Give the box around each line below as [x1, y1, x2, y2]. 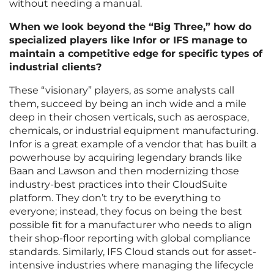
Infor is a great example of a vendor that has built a [9, 138, 256, 150]
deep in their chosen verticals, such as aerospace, [9, 111, 249, 124]
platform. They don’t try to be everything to [9, 192, 221, 204]
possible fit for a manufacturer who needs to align [9, 219, 252, 231]
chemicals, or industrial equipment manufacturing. [9, 125, 258, 137]
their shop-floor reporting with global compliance [9, 232, 251, 245]
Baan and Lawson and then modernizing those [9, 165, 239, 177]
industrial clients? [9, 61, 102, 73]
